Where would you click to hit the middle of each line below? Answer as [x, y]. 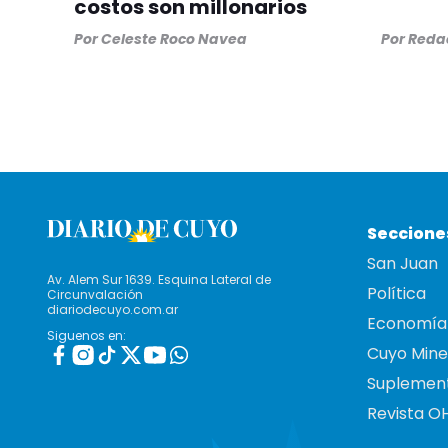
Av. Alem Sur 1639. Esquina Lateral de [159, 280]
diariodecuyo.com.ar [112, 310]
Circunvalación [95, 295]
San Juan [402, 264]
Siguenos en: [86, 336]
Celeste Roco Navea [174, 39]
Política [396, 294]
